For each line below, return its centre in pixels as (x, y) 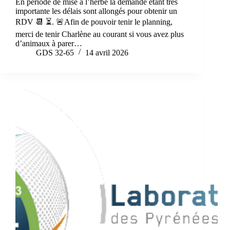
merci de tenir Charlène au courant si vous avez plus (100, 34)
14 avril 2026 (107, 52)
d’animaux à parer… (49, 43)
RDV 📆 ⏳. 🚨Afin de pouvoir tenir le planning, (94, 22)
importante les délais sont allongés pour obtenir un (96, 11)
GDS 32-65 (55, 52)
